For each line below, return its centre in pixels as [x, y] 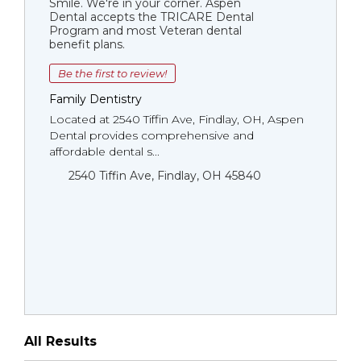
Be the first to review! [112, 73]
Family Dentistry [95, 99]
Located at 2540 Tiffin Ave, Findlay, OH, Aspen [176, 119]
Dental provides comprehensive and [151, 135]
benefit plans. [87, 44]
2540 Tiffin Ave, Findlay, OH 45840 [165, 176]
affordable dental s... [104, 151]
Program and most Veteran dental [145, 31]
